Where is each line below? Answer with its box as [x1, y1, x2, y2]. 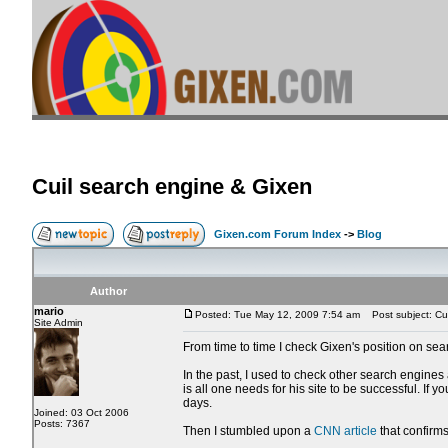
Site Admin [34, 317, 83, 329]
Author [90, 285, 127, 298]
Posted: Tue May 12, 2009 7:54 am [195, 309, 360, 321]
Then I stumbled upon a [183, 424, 314, 439]
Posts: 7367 [34, 418, 90, 430]
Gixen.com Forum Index [214, 228, 341, 241]
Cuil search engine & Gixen [32, 174, 312, 200]
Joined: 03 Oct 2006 [34, 407, 129, 419]
